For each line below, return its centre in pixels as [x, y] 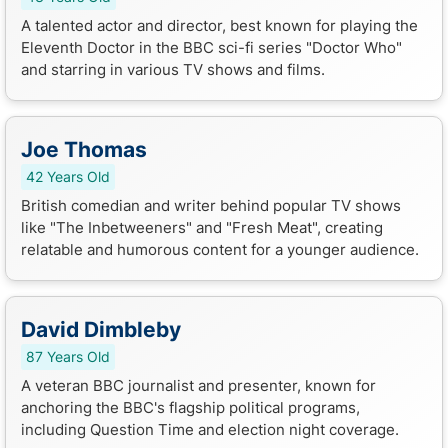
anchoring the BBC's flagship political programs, [190, 407]
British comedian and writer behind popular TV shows [211, 205]
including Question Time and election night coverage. [210, 429]
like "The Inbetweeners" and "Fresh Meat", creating [202, 227]
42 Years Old [68, 176]
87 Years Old [68, 356]
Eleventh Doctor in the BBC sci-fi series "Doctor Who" [211, 47]
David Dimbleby [101, 329]
